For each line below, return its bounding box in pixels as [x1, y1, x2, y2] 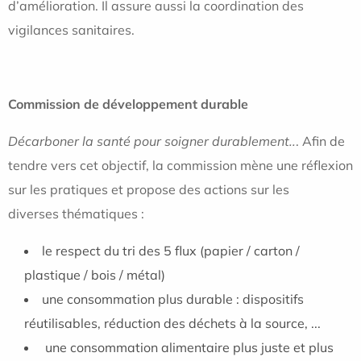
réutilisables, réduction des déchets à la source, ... [24, 315, 321, 331]
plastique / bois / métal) [24, 267, 168, 283]
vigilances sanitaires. [8, 22, 135, 38]
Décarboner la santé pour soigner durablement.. [8, 133, 296, 149]
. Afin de [296, 133, 345, 149]
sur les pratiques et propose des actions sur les [8, 181, 289, 197]
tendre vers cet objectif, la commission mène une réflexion [8, 157, 353, 173]
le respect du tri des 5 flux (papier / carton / [42, 243, 300, 259]
